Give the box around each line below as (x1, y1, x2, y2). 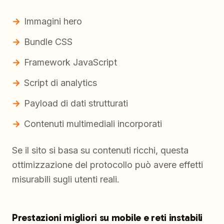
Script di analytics (24, 77, 97, 88)
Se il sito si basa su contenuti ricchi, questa (12, 145, 188, 156)
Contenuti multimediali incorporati (24, 118, 162, 129)
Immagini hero (24, 16, 82, 27)
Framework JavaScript (24, 57, 117, 68)
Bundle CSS (24, 36, 72, 47)
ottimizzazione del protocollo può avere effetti (12, 159, 203, 170)
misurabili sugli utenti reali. (12, 174, 119, 185)
